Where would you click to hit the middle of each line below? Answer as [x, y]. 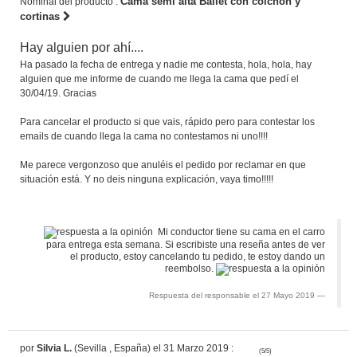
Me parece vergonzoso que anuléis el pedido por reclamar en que [163, 165]
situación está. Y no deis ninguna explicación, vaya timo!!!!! [147, 179]
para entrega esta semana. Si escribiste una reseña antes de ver [186, 244]
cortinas [41, 16]
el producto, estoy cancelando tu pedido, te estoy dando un [198, 256]
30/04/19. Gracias [58, 93]
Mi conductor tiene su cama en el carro [239, 232]
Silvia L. [54, 348]
